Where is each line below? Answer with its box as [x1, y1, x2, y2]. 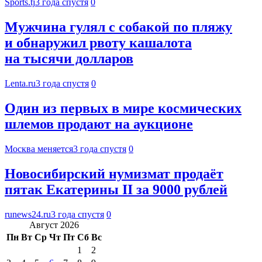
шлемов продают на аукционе [5, 116, 193, 132]
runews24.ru [5, 209, 51, 219]
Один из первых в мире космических [5, 101, 242, 116]
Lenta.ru [5, 78, 36, 89]
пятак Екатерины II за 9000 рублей [5, 181, 227, 197]
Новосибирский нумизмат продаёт [5, 166, 223, 181]
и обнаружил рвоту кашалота [5, 35, 192, 51]
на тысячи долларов [5, 51, 133, 67]
